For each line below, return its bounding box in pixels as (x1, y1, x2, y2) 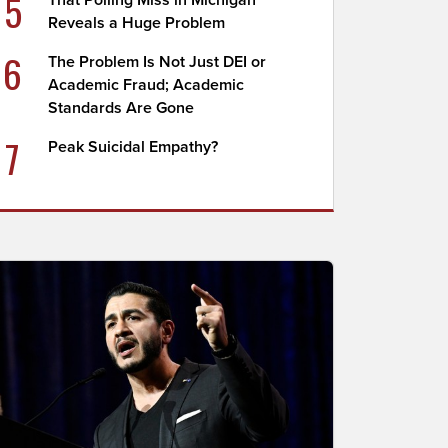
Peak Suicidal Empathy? (48, 137, 219, 157)
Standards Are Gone (48, 98, 195, 118)
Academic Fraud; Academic (48, 75, 245, 95)
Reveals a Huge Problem (48, 13, 226, 33)
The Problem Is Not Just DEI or (48, 52, 267, 72)
